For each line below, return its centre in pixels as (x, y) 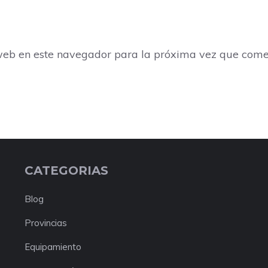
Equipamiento (53, 247)
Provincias (45, 223)
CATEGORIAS (66, 171)
